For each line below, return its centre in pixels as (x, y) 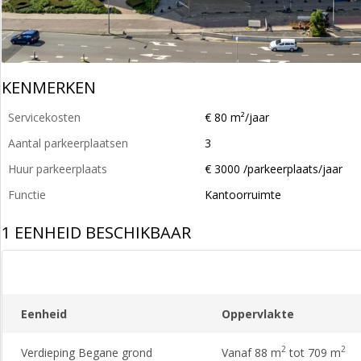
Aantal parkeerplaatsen (68, 143)
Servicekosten (44, 117)
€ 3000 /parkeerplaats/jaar (274, 169)
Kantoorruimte (243, 195)
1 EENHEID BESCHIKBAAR (96, 232)
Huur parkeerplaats (58, 169)
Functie (27, 195)
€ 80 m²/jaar (237, 117)
